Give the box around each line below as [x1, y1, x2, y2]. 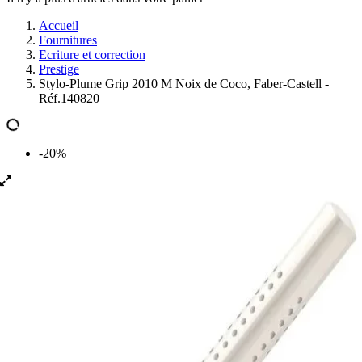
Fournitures [39, 33, 97, 47]
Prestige [39, 62, 79, 76]
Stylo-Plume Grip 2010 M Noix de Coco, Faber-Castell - [39, 77, 329, 90]
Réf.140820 [39, 91, 99, 105]
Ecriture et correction [39, 48, 145, 61]
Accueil [39, 19, 78, 32]
